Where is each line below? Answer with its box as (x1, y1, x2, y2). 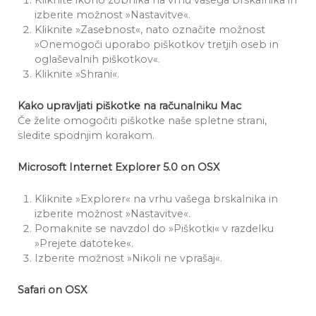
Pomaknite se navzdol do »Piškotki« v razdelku (35, 222, 274, 235)
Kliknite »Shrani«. (35, 68, 119, 80)
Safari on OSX (18, 284, 87, 296)
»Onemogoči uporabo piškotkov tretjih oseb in (35, 38, 279, 51)
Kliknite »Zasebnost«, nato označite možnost (35, 23, 265, 36)
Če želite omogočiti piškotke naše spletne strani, (18, 114, 267, 127)
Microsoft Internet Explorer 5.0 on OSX (18, 161, 219, 174)
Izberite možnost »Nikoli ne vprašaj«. (35, 252, 222, 265)
